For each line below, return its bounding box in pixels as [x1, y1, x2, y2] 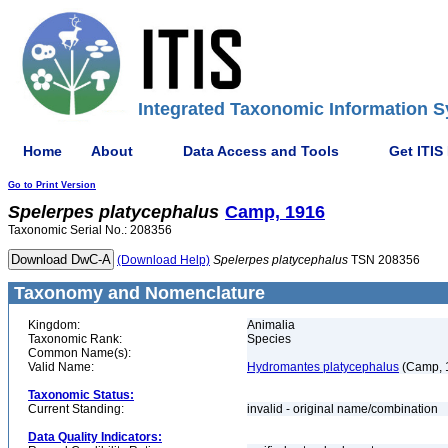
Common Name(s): [28, 346, 131, 360]
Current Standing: [28, 402, 124, 416]
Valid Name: [28, 360, 94, 374]
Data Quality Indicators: [28, 430, 162, 444]
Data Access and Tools [183, 142, 339, 159]
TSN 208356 [348, 253, 420, 267]
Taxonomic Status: [28, 388, 134, 402]
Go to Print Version [8, 180, 96, 190]
